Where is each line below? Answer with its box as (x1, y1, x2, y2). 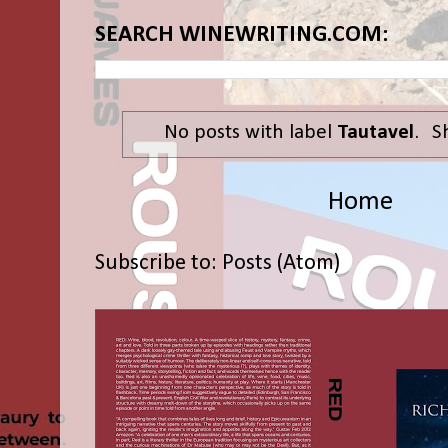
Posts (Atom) (222, 251, 340, 275)
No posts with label (163, 121, 337, 143)
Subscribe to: (95, 251, 222, 275)
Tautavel (336, 121, 414, 143)
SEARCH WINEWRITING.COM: (95, 22, 388, 47)
